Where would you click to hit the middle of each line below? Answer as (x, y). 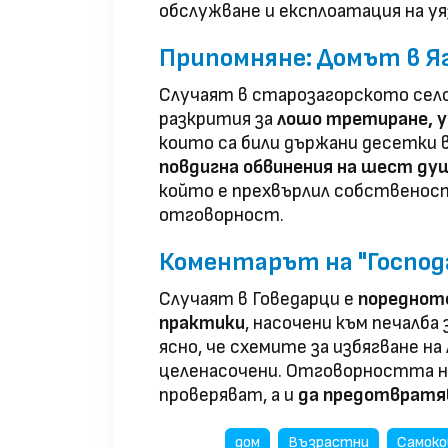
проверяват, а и (228, 396)
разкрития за (218, 120)
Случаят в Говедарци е (258, 300)
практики (202, 324)
